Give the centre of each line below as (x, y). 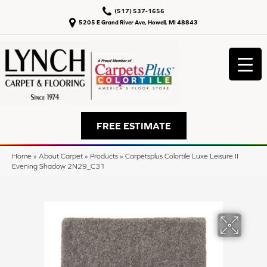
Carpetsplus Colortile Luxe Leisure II (182, 156)
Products (104, 156)
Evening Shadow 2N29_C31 (58, 166)
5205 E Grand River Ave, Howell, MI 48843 (138, 22)
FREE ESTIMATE (133, 126)
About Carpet (61, 156)
